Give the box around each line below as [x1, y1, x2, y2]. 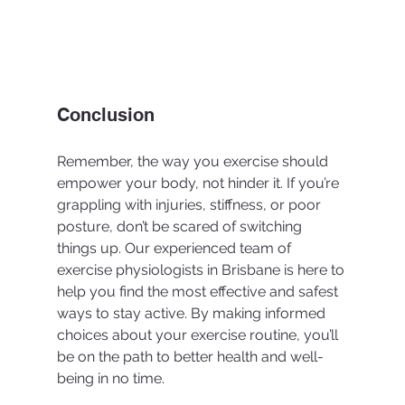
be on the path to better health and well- [56, 348, 324, 366]
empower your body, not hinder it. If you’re [56, 174, 343, 193]
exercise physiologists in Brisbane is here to [56, 261, 348, 279]
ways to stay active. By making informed [56, 305, 329, 323]
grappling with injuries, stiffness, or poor [56, 196, 325, 214]
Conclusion [56, 104, 155, 127]
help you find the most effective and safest [56, 283, 342, 301]
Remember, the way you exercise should [56, 153, 332, 171]
